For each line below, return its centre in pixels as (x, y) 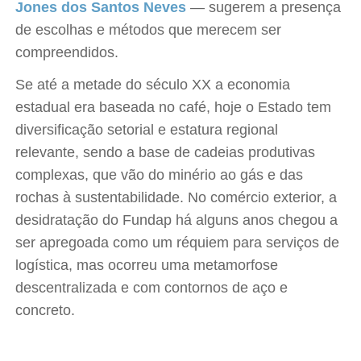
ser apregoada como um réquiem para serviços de (178, 243)
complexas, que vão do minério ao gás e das (160, 175)
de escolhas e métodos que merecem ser (149, 30)
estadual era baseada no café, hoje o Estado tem (174, 107)
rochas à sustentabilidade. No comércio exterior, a (176, 197)
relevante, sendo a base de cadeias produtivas (166, 152)
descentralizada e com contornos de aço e (152, 288)
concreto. (46, 310)
